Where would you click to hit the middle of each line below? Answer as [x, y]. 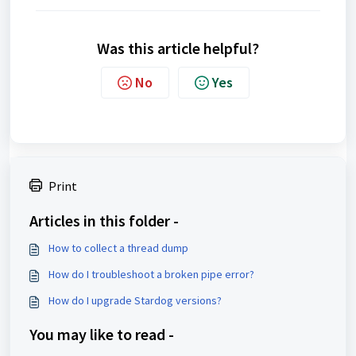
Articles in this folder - [104, 221]
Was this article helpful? [178, 48]
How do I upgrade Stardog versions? [135, 300]
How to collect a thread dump [118, 248]
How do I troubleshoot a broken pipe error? [151, 274]
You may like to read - [102, 334]
